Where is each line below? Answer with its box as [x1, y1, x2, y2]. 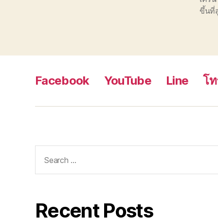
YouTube [104, 73, 152, 88]
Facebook [35, 73, 90, 88]
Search [31, 145, 65, 158]
